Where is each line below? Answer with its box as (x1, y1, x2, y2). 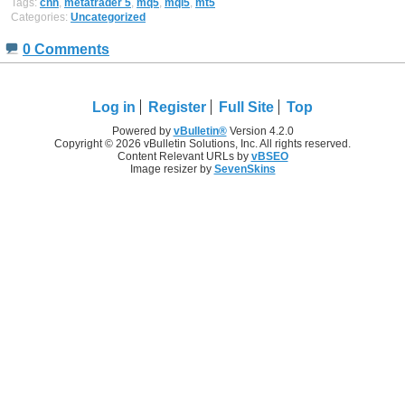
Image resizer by (129, 162, 214, 175)
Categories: (11, 11, 71, 24)
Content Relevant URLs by (117, 149, 251, 163)
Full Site (219, 99, 274, 115)
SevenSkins (213, 162, 276, 175)
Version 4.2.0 (226, 124, 294, 137)
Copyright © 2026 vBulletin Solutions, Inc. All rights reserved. (54, 137, 351, 150)
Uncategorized (71, 11, 146, 24)
